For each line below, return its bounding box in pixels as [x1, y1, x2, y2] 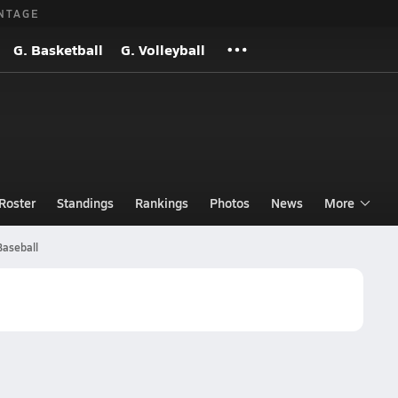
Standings [56, 194, 114, 211]
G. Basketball [13, 39, 103, 60]
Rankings [134, 194, 188, 211]
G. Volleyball [121, 39, 205, 60]
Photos [209, 194, 250, 211]
